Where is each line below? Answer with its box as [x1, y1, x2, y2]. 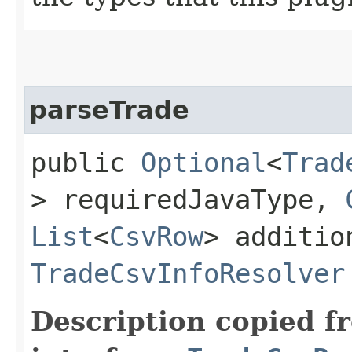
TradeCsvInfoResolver [31, 257, 345, 289]
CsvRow [109, 220, 203, 252]
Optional [141, 146, 266, 178]
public [31, 146, 141, 178]
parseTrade [29, 95, 189, 124]
